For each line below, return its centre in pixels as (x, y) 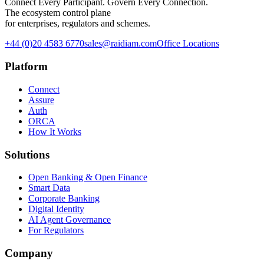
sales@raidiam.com (121, 44)
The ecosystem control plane (58, 13)
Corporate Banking (64, 199)
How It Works (55, 131)
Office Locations (188, 44)
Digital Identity (56, 209)
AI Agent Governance (70, 220)
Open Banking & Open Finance (88, 177)
